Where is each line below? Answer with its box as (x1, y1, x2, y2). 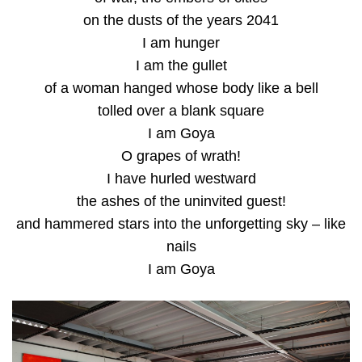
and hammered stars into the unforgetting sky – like (16, 215, 346, 232)
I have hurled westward (106, 170, 256, 187)
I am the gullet (135, 57, 227, 74)
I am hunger (142, 34, 220, 51)
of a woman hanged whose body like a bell (44, 79, 318, 96)
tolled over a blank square (98, 102, 264, 119)
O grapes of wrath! (121, 147, 241, 164)
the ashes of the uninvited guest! (76, 192, 286, 209)
